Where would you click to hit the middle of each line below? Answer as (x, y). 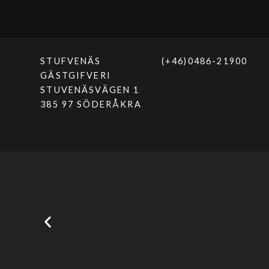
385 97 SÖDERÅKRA (91, 104)
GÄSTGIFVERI (76, 76)
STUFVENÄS (71, 61)
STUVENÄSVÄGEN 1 (90, 90)
